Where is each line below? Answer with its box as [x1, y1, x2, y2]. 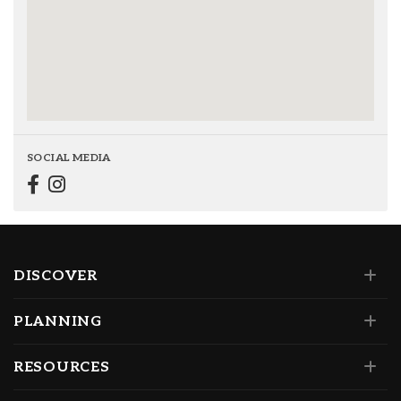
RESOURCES [13, 359, 110, 377]
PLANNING [13, 313, 102, 331]
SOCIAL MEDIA [27, 151, 111, 166]
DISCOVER [13, 268, 98, 286]
